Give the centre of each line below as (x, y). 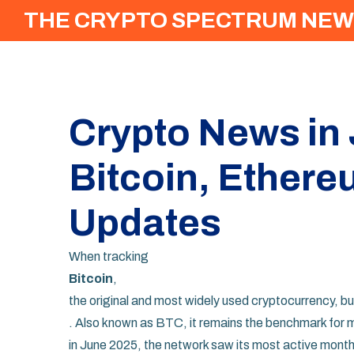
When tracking (109, 256)
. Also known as (112, 323)
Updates (145, 223)
